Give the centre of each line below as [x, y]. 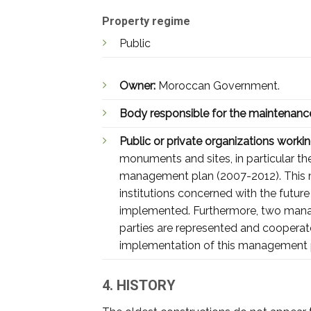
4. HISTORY [139, 285]
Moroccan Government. [219, 86]
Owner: [139, 86]
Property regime [146, 22]
